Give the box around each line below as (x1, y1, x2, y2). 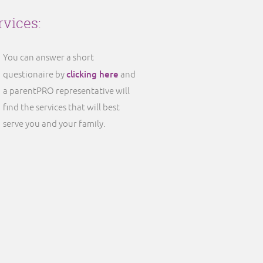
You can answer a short (3, 52, 94, 63)
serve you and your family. (3, 119, 106, 130)
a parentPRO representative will (3, 86, 130, 97)
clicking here (66, 69, 119, 80)
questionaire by (3, 69, 66, 80)
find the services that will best (3, 102, 120, 113)
